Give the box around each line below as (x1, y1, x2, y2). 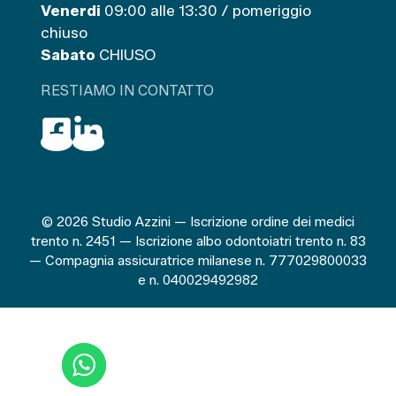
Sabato (41, 46, 95, 64)
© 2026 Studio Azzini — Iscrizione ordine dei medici (42, 214, 354, 230)
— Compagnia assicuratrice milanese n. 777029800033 (29, 253, 367, 269)
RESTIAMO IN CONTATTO (41, 82, 214, 99)
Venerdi (41, 2, 101, 19)
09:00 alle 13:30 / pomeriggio (101, 2, 311, 19)
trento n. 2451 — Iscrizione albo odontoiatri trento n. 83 (30, 233, 366, 249)
